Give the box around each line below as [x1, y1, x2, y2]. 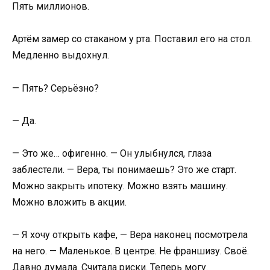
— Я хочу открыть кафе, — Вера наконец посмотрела [12, 229, 248, 241]
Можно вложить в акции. [12, 196, 127, 208]
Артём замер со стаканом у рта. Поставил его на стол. [12, 33, 252, 45]
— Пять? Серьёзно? [12, 82, 99, 94]
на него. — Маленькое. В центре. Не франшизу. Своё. [12, 245, 249, 257]
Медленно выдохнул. [12, 49, 109, 61]
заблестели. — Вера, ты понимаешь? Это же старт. [12, 163, 236, 175]
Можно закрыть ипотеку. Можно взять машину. [12, 180, 228, 192]
